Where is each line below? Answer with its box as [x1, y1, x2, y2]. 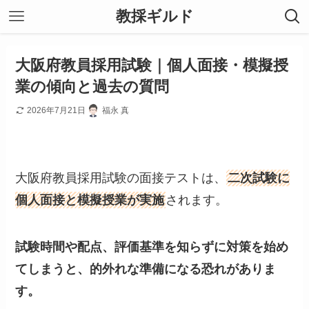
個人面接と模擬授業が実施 [15, 193, 165, 208]
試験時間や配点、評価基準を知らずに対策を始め [15, 239, 289, 254]
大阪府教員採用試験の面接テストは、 [15, 171, 227, 186]
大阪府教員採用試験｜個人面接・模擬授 [15, 57, 289, 74]
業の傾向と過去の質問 [15, 78, 170, 96]
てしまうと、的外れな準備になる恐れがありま [15, 261, 277, 276]
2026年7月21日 [27, 105, 86, 115]
